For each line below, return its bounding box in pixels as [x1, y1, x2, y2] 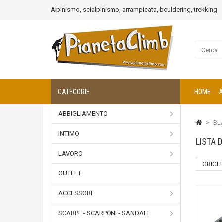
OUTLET [58, 169, 81, 177]
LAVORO [58, 150, 83, 157]
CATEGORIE [58, 88, 90, 96]
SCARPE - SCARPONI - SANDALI [58, 209, 149, 217]
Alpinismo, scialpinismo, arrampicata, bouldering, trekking [51, 6, 217, 13]
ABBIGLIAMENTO [58, 110, 108, 117]
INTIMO [58, 130, 79, 137]
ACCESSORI [58, 189, 92, 197]
